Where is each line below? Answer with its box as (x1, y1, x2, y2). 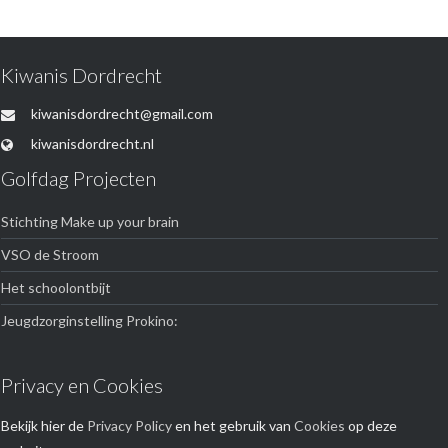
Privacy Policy (87, 417, 173, 434)
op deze (345, 417, 398, 434)
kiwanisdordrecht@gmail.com (31, 105, 214, 122)
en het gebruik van (172, 417, 295, 434)
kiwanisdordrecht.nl (31, 135, 155, 152)
